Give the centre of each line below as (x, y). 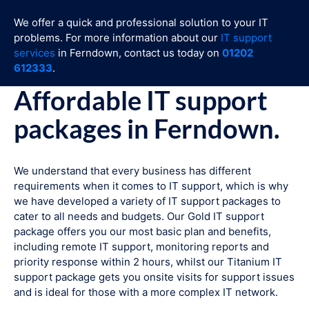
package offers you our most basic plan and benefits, (142, 232)
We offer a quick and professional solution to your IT (141, 23)
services (34, 53)
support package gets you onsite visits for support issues (154, 277)
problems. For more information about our (117, 38)
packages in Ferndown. (147, 129)
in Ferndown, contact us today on (139, 53)
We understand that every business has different (132, 171)
